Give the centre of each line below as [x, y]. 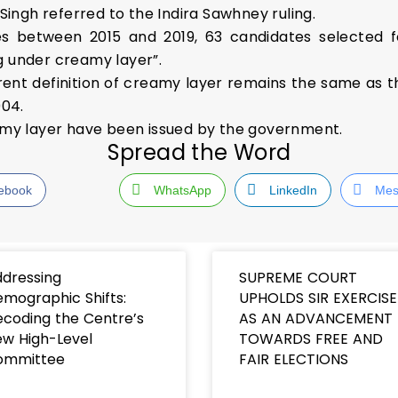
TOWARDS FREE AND [311, 338]
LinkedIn [293, 190]
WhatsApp [182, 190]
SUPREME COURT [298, 277]
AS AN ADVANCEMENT [316, 318]
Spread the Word [199, 152]
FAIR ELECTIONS [294, 359]
